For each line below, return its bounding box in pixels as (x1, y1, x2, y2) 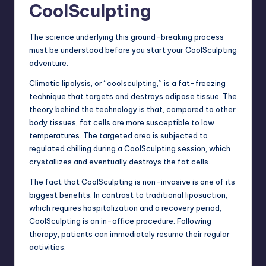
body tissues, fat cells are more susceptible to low (29, 117, 214, 127)
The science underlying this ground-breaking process (29, 31, 224, 42)
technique (29, 91, 66, 101)
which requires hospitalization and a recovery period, (29, 202, 221, 213)
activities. (29, 242, 66, 252)
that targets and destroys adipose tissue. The (66, 91, 237, 101)
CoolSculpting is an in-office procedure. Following (29, 216, 211, 226)
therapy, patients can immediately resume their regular (29, 229, 230, 239)
